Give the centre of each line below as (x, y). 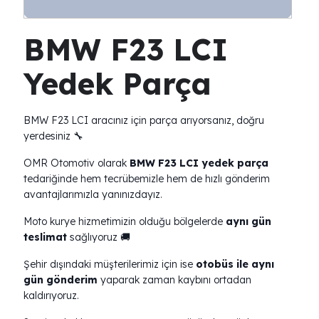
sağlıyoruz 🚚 (99, 237)
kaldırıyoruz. (51, 296)
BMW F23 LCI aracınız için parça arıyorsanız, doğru (144, 120)
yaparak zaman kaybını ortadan (174, 280)
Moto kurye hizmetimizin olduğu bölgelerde (125, 221)
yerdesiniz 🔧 (53, 136)
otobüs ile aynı (235, 264)
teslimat (45, 237)
